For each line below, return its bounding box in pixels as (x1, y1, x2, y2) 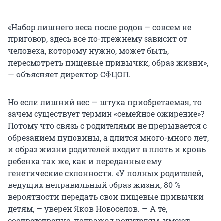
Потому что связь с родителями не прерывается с (8, 120, 207, 131)
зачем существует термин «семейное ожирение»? (8, 108, 204, 119)
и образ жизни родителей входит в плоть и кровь (8, 144, 206, 154)
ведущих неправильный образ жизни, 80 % (8, 179, 180, 190)
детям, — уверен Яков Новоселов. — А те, (8, 203, 167, 214)
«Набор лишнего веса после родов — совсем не (8, 21, 191, 32)
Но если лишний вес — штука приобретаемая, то (8, 96, 202, 107)
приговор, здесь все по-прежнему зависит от (8, 33, 187, 44)
